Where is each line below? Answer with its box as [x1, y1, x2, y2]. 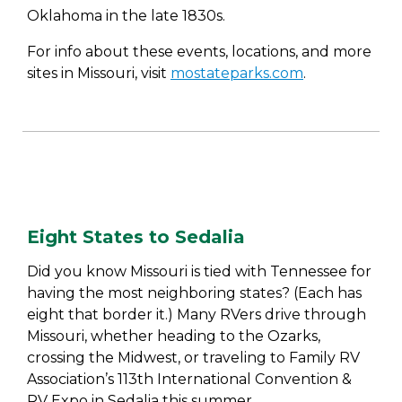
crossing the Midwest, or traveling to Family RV [27, 349, 360, 366]
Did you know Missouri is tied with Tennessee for [27, 263, 371, 280]
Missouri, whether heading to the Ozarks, [27, 328, 320, 345]
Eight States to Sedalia [27, 226, 245, 248]
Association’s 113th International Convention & [27, 371, 352, 388]
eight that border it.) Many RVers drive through [27, 306, 366, 323]
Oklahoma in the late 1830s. [27, 7, 225, 24]
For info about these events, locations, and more [27, 43, 371, 60]
